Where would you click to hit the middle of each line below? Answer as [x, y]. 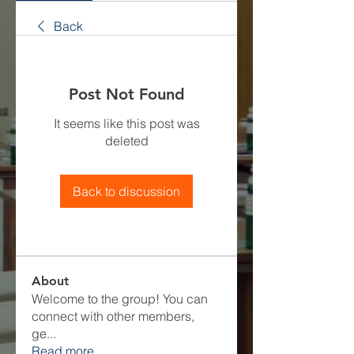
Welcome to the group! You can [120, 298]
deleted [126, 140]
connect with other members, [113, 316]
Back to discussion [126, 191]
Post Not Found [126, 94]
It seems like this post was [126, 123]
